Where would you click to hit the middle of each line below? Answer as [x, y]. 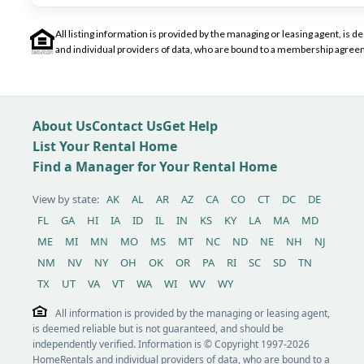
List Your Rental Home [105, 146]
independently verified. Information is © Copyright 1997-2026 [171, 344]
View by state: [67, 199]
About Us [62, 126]
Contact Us [127, 126]
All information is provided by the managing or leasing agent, [193, 313]
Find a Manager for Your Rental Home [155, 167]
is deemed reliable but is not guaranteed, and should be [158, 329]
